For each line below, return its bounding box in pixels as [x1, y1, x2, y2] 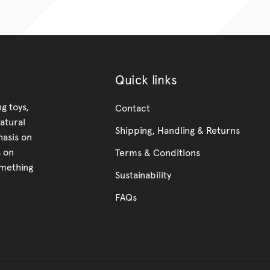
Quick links [115, 70, 177, 88]
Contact [115, 100, 150, 114]
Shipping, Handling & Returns [115, 122, 240, 136]
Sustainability [115, 167, 171, 181]
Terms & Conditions [115, 145, 200, 159]
